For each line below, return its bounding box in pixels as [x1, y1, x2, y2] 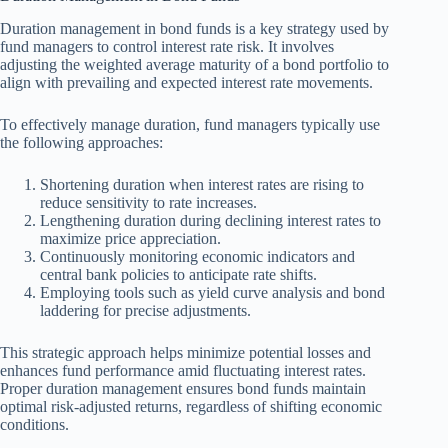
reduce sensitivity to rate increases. [40, 194, 257, 212]
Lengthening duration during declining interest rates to [40, 212, 381, 230]
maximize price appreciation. [40, 230, 221, 248]
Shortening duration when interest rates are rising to [40, 176, 364, 194]
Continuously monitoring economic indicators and [40, 248, 355, 266]
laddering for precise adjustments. [40, 302, 251, 320]
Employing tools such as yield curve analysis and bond [40, 284, 385, 302]
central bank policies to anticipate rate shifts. [40, 266, 317, 284]
